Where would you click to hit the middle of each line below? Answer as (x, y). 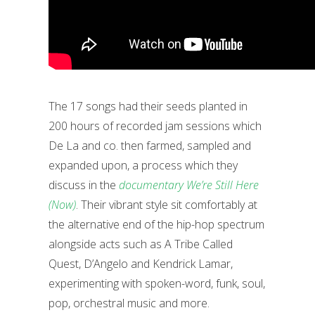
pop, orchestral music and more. (129, 303)
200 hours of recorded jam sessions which (155, 126)
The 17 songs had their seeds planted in (148, 106)
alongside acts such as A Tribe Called (141, 244)
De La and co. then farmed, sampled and (150, 146)
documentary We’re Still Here (189, 185)
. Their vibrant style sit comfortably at (167, 205)
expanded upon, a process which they (143, 165)
